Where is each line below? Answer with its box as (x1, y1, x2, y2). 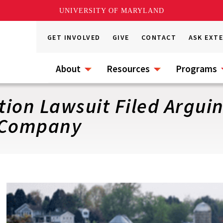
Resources (107, 63, 150, 75)
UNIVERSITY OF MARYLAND (59, 6, 164, 14)
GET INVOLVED (47, 33, 101, 42)
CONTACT (141, 33, 177, 42)
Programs (176, 63, 217, 75)
